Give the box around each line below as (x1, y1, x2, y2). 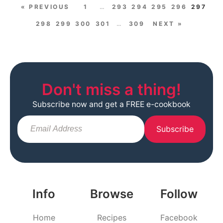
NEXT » (153, 19, 183, 27)
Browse (90, 186, 133, 201)
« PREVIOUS (20, 2, 70, 10)
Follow (160, 186, 198, 201)
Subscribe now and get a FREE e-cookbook (32, 99, 191, 109)
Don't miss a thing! (42, 80, 181, 99)
